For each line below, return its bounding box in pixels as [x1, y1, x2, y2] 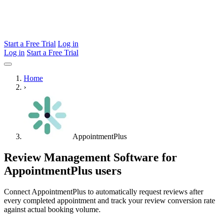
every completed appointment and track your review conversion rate [4, 196, 215, 205]
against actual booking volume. [4, 205, 101, 214]
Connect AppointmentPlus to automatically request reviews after [4, 187, 203, 196]
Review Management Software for [4, 150, 177, 164]
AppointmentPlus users [4, 164, 121, 177]
